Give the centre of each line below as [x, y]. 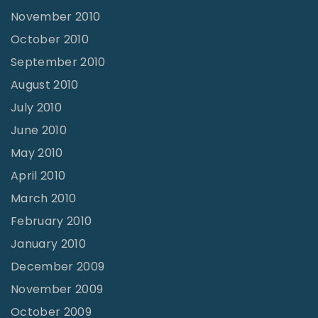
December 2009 [58, 267]
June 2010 [39, 131]
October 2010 [50, 40]
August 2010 [45, 85]
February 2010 [51, 221]
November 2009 [57, 290]
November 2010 [56, 17]
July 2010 [36, 108]
